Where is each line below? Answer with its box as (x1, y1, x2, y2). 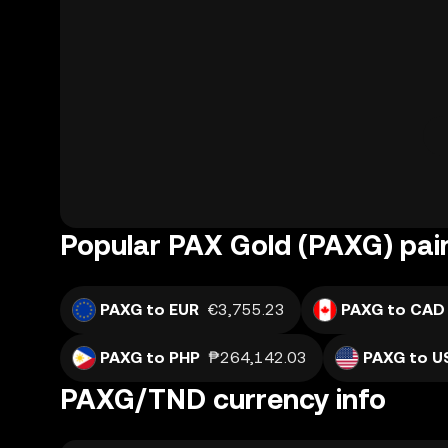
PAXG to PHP (100, 348, 200, 367)
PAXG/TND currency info (60, 383, 386, 415)
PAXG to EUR (100, 300, 199, 319)
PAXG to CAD (341, 300, 445, 319)
